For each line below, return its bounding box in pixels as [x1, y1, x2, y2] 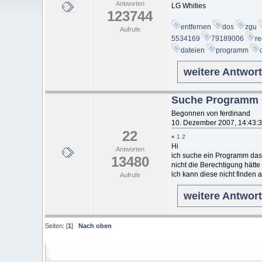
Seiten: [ [45, 222, 68, 230]
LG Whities [171, 1, 206, 10]
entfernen [181, 22, 211, 31]
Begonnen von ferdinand [171, 109, 250, 118]
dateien [181, 46, 205, 54]
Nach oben [78, 222, 112, 230]
